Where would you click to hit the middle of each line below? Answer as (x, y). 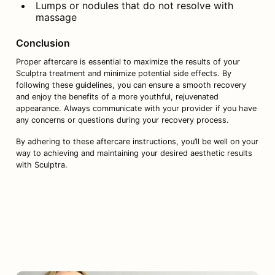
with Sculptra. (41, 165)
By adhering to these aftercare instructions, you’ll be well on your (137, 141)
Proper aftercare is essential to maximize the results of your (128, 61)
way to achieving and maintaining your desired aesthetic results (134, 153)
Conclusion (43, 43)
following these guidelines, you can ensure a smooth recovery (131, 85)
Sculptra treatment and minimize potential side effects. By (123, 73)
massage (56, 17)
